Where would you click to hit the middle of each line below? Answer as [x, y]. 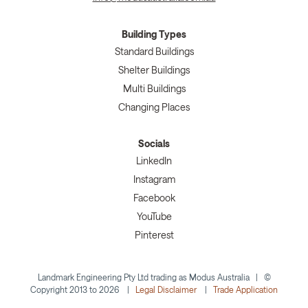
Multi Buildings [154, 89]
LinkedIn [154, 161]
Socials [154, 144]
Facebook [154, 198]
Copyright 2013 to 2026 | [83, 290]
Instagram [154, 179]
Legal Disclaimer [166, 290]
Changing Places [154, 107]
